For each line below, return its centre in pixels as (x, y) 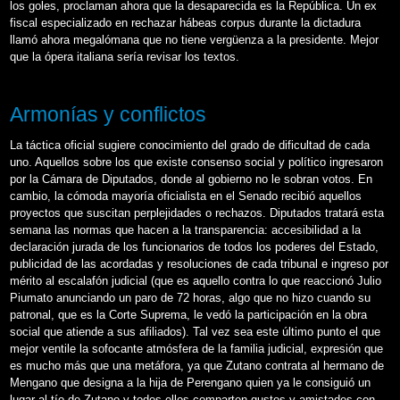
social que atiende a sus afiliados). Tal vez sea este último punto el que (195, 331)
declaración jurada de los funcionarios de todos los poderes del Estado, (194, 246)
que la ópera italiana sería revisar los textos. (125, 56)
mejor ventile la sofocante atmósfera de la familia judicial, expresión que (196, 348)
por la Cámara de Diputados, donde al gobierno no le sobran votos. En (191, 179)
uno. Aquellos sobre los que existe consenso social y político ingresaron (196, 162)
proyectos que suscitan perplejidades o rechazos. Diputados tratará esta (197, 212)
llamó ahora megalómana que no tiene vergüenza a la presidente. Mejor (194, 39)
